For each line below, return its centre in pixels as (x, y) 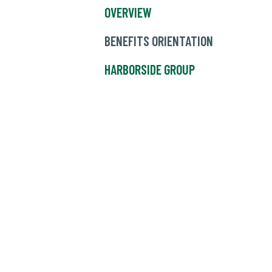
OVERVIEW (128, 12)
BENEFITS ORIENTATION (159, 41)
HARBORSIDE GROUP (150, 70)
